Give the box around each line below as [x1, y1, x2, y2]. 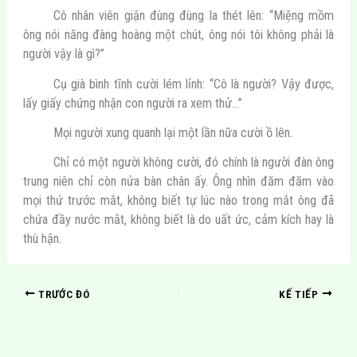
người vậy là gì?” [22, 46, 104, 62]
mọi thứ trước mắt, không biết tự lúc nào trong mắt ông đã [22, 192, 335, 208]
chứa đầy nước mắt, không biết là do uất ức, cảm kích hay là [22, 211, 335, 227]
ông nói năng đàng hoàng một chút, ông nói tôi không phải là [22, 27, 335, 43]
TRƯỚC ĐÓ [35, 287, 90, 300]
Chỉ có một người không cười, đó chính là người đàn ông [53, 154, 335, 170]
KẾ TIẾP [279, 287, 322, 300]
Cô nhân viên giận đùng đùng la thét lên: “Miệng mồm [53, 8, 335, 24]
